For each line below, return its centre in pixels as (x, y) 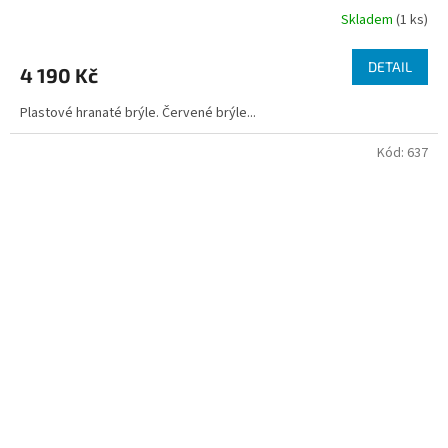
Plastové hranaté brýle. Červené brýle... (138, 113)
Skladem (368, 19)
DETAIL (390, 67)
